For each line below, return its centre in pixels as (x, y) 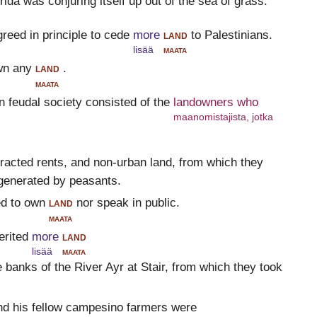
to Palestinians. (231, 35)
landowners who (215, 102)
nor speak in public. (128, 203)
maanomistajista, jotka (223, 117)
